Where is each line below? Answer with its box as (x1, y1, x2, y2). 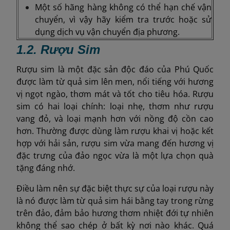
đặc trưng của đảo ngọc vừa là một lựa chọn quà (16, 150, 214, 162)
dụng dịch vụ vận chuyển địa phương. (35, 26, 180, 38)
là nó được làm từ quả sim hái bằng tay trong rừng (16, 195, 214, 207)
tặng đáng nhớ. (16, 162, 75, 174)
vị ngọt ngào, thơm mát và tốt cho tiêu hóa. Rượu (16, 88, 214, 100)
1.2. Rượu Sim (16, 43, 100, 57)
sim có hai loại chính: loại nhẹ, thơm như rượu (16, 101, 214, 112)
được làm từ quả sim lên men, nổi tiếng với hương (16, 76, 214, 88)
